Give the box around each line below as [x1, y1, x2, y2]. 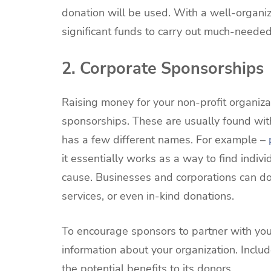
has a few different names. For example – [62, 132, 269, 148]
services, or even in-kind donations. [62, 189, 234, 204]
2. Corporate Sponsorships [62, 57, 264, 80]
